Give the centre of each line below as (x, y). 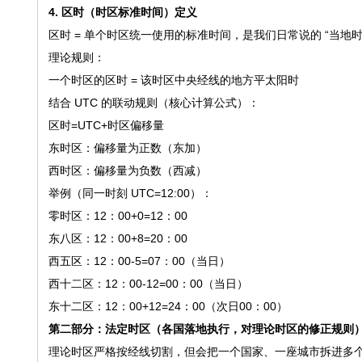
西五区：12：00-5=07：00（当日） (139, 261)
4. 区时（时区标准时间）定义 (122, 12)
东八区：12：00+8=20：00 (118, 238)
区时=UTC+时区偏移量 (106, 125)
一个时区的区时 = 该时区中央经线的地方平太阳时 (173, 80)
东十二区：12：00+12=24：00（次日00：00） (168, 306)
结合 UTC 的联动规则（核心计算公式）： (154, 103)
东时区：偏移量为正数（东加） (127, 148)
